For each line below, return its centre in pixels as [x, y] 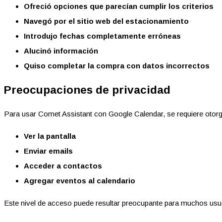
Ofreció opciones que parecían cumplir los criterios [119, 6]
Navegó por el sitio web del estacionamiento [106, 21]
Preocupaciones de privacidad [87, 90]
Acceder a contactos [63, 166]
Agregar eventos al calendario [80, 181]
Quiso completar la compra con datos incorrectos [117, 66]
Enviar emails [48, 151]
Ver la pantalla [50, 136]
